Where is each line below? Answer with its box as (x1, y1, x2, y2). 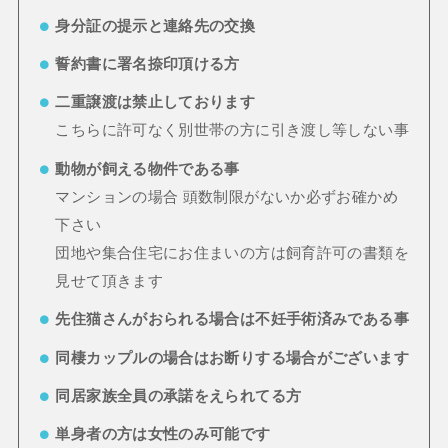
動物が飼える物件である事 (55, 160, 240, 177)
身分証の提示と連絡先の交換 (55, 17, 256, 34)
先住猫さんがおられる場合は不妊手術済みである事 (55, 311, 409, 328)
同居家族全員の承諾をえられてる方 (55, 387, 302, 404)
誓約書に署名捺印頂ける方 (55, 56, 240, 73)
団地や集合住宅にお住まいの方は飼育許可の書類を (55, 244, 409, 261)
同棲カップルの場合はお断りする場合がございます (55, 349, 409, 366)
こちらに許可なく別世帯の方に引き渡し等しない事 (55, 122, 409, 139)
